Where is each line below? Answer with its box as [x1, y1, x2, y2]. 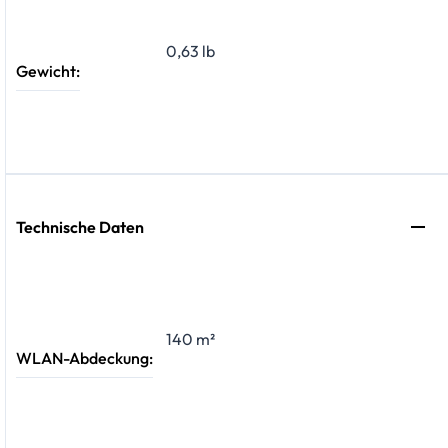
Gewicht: [16, 60, 80, 81]
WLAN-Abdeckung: [16, 348, 153, 369]
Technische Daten [16, 217, 144, 238]
